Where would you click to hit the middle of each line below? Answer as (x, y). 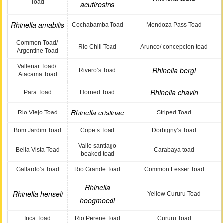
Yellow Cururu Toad (174, 194)
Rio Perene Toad (97, 218)
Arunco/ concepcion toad (174, 47)
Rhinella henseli (38, 194)
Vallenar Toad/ (38, 66)
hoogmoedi (97, 200)
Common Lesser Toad (174, 169)
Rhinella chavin (174, 92)
